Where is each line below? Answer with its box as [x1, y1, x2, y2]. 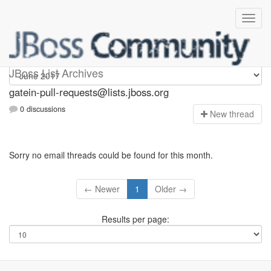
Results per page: [102, 213, 169, 226]
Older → [155, 183, 187, 195]
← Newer [84, 183, 120, 195]
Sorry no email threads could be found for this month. [9, 149, 213, 162]
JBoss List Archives [9, 65, 103, 80]
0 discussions [18, 103, 65, 115]
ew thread [216, 108, 254, 120]
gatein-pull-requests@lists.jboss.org [9, 85, 169, 99]
